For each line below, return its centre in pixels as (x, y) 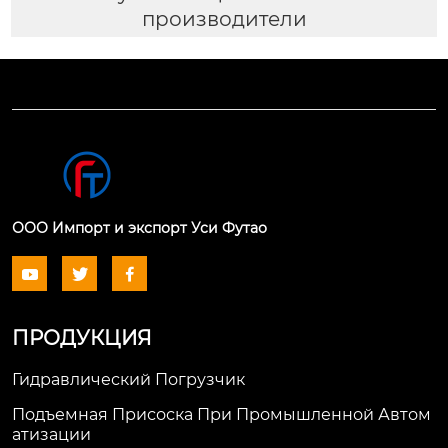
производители (224, 19)
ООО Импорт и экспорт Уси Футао (139, 228)
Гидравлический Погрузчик (128, 380)
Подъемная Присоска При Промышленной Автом (221, 415)
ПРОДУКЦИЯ (82, 338)
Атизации (51, 435)
